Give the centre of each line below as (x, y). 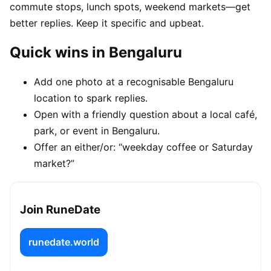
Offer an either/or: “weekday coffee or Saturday (143, 147)
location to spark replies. (91, 98)
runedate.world (64, 242)
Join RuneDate (60, 210)
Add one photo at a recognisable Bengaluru (134, 81)
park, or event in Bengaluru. (97, 130)
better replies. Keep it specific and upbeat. (107, 23)
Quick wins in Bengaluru (96, 52)
